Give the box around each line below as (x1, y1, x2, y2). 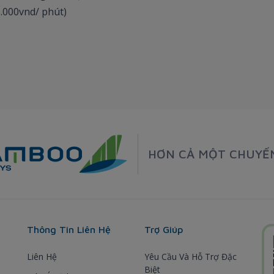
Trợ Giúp (144, 223, 183, 235)
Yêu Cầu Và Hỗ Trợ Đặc (144, 250, 237, 262)
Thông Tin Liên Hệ (27, 223, 111, 235)
